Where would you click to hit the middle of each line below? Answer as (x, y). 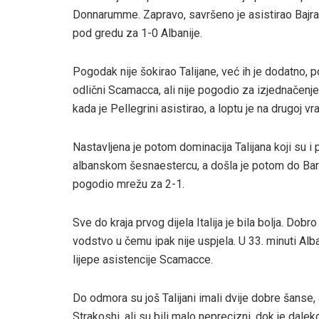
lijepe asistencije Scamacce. (143, 259)
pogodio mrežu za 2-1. (129, 184)
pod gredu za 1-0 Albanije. (137, 33)
